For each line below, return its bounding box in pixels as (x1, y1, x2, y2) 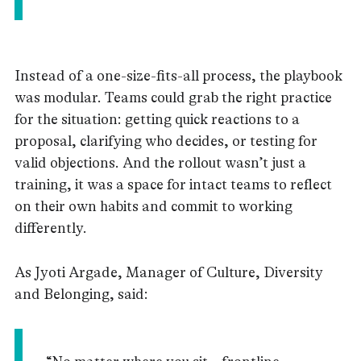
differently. (15, 219, 87, 236)
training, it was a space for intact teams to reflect (15, 176, 332, 193)
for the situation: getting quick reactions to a (15, 110, 300, 127)
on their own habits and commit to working (15, 197, 293, 214)
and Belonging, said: (15, 286, 148, 302)
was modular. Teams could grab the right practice (15, 89, 332, 106)
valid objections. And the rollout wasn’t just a (15, 154, 306, 171)
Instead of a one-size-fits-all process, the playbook (15, 67, 342, 84)
